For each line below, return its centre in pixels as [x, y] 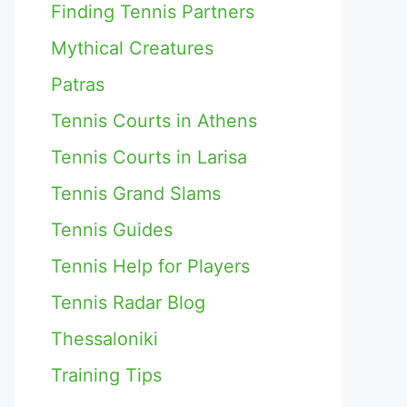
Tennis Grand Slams [136, 194]
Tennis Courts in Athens [154, 121]
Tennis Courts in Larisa [149, 157]
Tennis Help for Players [150, 266]
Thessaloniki [104, 339]
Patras [78, 84]
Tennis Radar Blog [128, 303]
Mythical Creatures [132, 48]
